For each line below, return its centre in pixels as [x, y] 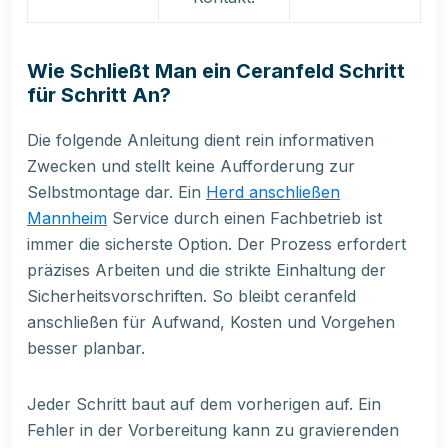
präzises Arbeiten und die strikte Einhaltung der [206, 270]
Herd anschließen [273, 192]
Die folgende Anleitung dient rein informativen [200, 140]
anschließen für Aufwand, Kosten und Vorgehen [211, 322]
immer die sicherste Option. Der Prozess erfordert [216, 244]
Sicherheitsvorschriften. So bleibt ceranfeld [191, 296]
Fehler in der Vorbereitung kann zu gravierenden [213, 430]
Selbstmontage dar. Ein [116, 192]
